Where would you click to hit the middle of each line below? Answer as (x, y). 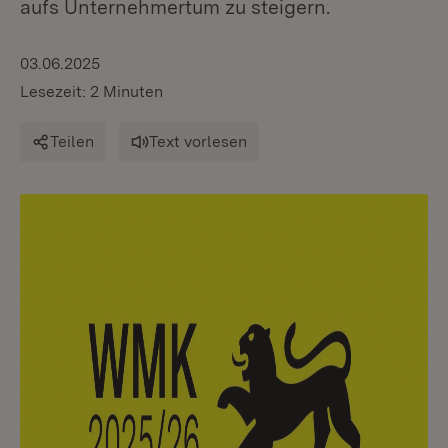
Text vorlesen (198, 141)
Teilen (72, 141)
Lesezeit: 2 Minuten (91, 91)
